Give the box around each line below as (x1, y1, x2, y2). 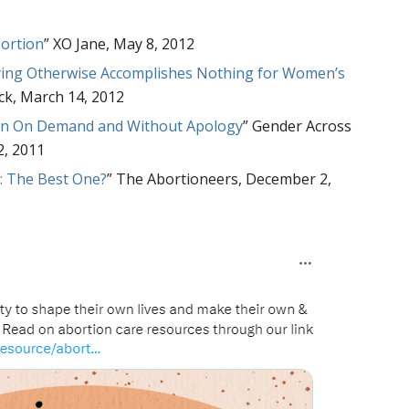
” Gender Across (243, 115, 352, 136)
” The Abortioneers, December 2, (107, 168, 332, 189)
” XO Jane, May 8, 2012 (44, 33, 195, 54)
